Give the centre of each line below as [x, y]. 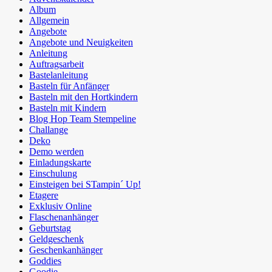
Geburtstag [50, 228]
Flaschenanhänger [64, 217]
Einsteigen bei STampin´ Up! [85, 184]
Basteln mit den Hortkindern [83, 97]
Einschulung [53, 173]
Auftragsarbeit [56, 64]
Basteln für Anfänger [69, 86]
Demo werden [56, 151]
